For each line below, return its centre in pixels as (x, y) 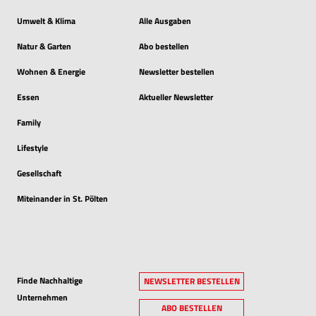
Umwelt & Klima (46, 20)
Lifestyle (32, 147)
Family (29, 122)
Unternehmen (42, 297)
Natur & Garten (44, 46)
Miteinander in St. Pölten (62, 198)
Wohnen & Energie (51, 71)
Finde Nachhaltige (50, 280)
